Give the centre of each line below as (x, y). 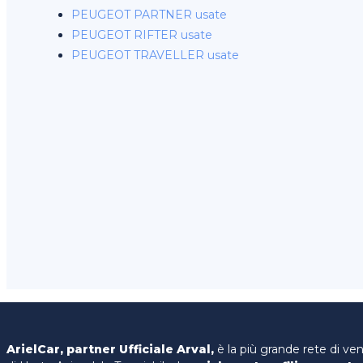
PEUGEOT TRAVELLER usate (155, 55)
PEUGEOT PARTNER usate (149, 15)
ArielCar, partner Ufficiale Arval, (110, 349)
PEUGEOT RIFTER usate (142, 35)
